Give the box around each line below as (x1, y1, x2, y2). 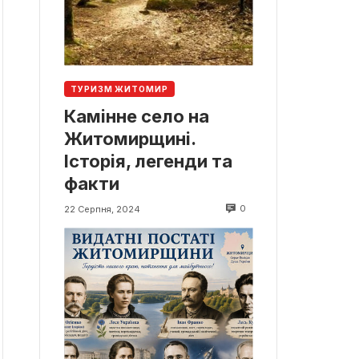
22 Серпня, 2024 (64, 203, 140, 215)
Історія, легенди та (64, 150, 232, 171)
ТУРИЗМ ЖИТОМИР (71, 84, 168, 95)
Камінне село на (64, 105, 209, 127)
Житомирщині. (64, 127, 196, 149)
